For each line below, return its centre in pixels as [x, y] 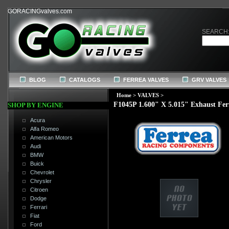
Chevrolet [42, 173]
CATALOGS [85, 80]
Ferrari [39, 207]
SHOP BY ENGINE [36, 105]
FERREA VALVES [146, 80]
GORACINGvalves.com [40, 11]
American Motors [52, 138]
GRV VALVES [209, 80]
